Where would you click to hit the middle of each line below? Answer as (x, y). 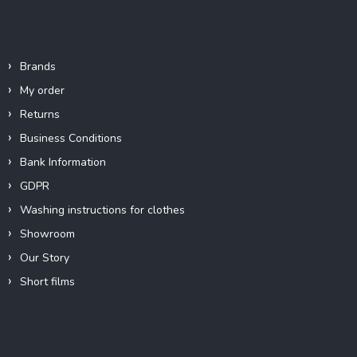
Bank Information (63, 163)
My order (42, 91)
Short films (47, 282)
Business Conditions (71, 139)
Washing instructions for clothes (102, 210)
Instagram (41, 344)
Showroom (47, 234)
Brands (38, 67)
